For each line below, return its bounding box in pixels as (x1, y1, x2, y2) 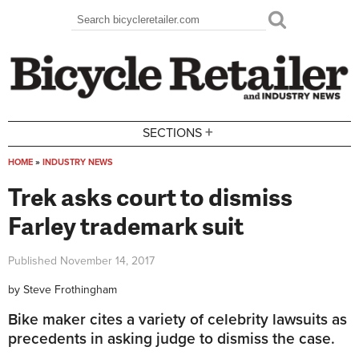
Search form (71, 18, 171, 44)
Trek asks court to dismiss (8, 179, 292, 213)
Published (8, 253, 60, 268)
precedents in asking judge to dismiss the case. (8, 329, 335, 349)
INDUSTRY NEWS (42, 156, 113, 167)
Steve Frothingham (23, 283, 117, 296)
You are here (8, 167, 107, 192)
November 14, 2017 (60, 253, 155, 268)
